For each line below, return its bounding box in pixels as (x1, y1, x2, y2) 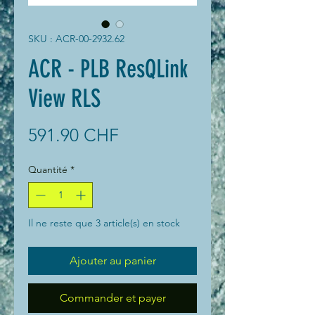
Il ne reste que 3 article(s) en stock (28, 216, 180, 229)
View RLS (28, 83, 101, 113)
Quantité (28, 162, 67, 176)
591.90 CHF (28, 124, 119, 146)
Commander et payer (59, 290, 166, 304)
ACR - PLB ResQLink (28, 53, 188, 84)
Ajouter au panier (69, 253, 156, 267)
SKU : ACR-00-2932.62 (28, 32, 124, 45)
